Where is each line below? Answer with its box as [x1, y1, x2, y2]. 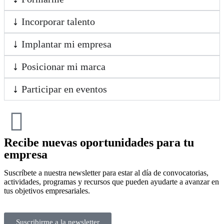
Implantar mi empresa [21, 38, 111, 49]
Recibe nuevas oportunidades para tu [4, 136, 194, 149]
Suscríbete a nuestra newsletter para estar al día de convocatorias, [4, 168, 208, 177]
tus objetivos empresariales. [4, 186, 90, 195]
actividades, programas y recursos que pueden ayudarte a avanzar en [4, 177, 219, 186]
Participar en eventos [21, 83, 107, 94]
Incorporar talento [21, 16, 95, 27]
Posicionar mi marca [21, 61, 105, 72]
